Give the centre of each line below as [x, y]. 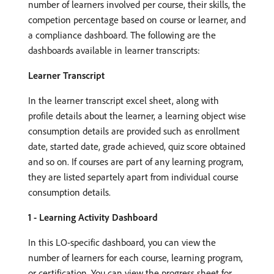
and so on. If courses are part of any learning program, [136, 161]
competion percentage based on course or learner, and [137, 19]
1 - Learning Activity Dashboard [93, 217]
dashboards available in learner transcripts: [114, 50]
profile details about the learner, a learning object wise [137, 115]
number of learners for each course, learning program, [135, 257]
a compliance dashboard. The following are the [122, 35]
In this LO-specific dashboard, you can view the [122, 242]
